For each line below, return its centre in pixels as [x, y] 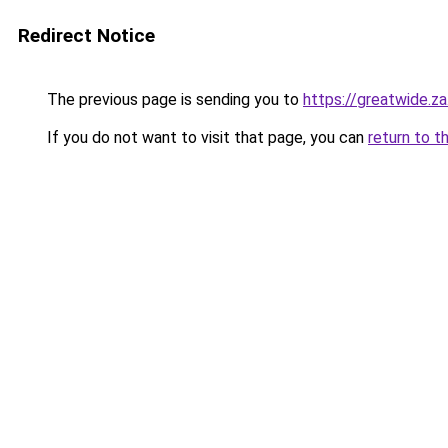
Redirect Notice [86, 35]
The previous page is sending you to [173, 99]
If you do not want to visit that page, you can [205, 137]
